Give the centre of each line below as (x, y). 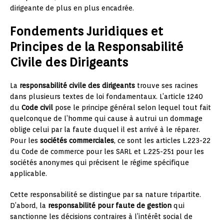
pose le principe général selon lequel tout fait (132, 107)
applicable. (28, 173)
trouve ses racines (166, 85)
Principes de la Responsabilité (97, 47)
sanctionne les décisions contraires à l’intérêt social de (101, 216)
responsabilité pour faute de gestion (110, 205)
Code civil (37, 107)
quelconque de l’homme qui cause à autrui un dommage (106, 118)
